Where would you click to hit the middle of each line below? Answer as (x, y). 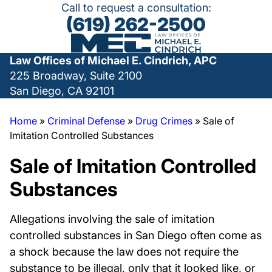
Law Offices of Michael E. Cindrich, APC (113, 60)
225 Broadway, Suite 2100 (76, 76)
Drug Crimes (164, 121)
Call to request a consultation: (136, 8)
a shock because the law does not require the (124, 252)
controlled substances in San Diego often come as (136, 235)
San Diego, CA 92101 (62, 91)
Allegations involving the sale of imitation (112, 219)
